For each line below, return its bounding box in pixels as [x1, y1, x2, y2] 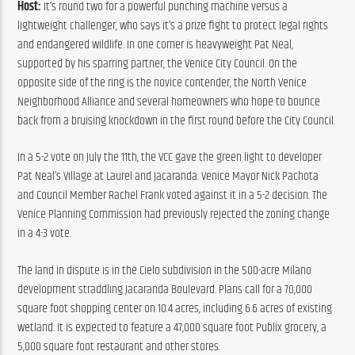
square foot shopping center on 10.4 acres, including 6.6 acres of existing [17, 298, 333, 319]
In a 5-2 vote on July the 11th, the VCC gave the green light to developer [17, 147, 323, 168]
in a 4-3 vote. [17, 223, 72, 244]
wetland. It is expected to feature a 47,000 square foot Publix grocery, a [17, 317, 327, 338]
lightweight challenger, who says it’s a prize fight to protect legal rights [17, 15, 329, 36]
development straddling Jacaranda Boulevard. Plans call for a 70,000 [17, 279, 313, 300]
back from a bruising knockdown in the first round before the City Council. [17, 110, 336, 131]
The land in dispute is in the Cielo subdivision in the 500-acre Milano [17, 260, 312, 281]
